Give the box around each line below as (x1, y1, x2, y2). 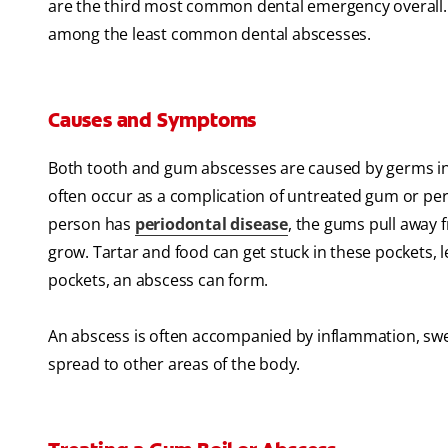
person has (48, 213, 135, 236)
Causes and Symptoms (48, 107, 257, 134)
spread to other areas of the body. (48, 353, 301, 376)
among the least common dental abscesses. (48, 23, 371, 46)
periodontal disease (134, 213, 289, 236)
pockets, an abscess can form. (48, 269, 269, 292)
